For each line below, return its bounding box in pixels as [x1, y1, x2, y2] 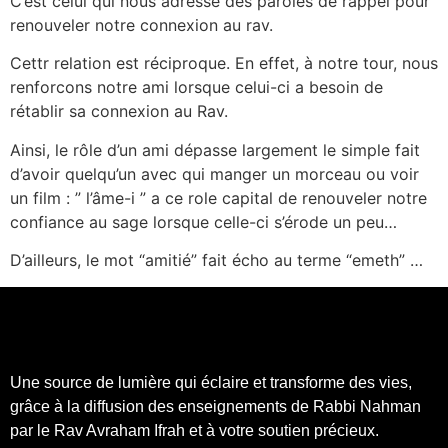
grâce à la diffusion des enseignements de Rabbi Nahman [10, 397, 421, 415]
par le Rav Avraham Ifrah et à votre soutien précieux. [10, 421, 379, 439]
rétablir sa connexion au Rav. [10, 101, 228, 122]
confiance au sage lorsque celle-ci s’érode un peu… [10, 211, 397, 232]
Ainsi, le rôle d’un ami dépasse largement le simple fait [10, 139, 420, 160]
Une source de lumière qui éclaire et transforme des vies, [10, 373, 412, 391]
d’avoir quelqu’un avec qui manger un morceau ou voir [10, 163, 419, 184]
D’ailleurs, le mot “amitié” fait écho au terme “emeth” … [10, 250, 423, 271]
